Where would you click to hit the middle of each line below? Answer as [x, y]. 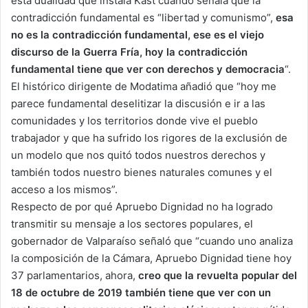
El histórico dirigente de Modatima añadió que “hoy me [144, 87]
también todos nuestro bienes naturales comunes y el [142, 173]
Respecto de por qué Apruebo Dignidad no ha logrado [142, 207]
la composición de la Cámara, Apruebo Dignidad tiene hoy [151, 258]
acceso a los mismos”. [64, 190]
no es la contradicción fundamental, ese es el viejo [137, 35]
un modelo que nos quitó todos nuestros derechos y [138, 155]
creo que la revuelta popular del [218, 276]
